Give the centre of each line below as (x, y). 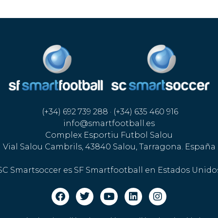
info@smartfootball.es (109, 124)
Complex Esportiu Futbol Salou (109, 135)
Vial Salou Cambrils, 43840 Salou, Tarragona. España (109, 147)
